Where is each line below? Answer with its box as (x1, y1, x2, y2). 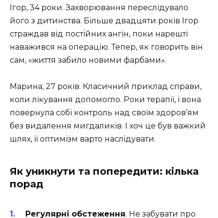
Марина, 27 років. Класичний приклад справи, (10, 82, 201, 91)
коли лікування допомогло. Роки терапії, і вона (10, 95, 201, 105)
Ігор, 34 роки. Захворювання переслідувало (10, 2, 188, 12)
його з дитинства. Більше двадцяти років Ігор (10, 16, 199, 25)
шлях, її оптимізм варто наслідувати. (10, 134, 156, 144)
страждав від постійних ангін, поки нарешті (10, 29, 188, 38)
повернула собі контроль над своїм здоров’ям (10, 108, 199, 118)
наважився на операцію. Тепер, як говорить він (10, 42, 203, 52)
